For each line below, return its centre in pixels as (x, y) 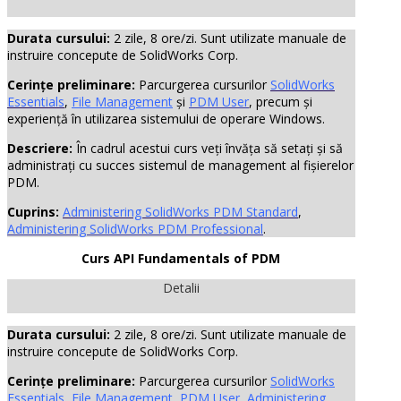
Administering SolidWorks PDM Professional (135, 229)
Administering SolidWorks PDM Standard (180, 212)
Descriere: (40, 148)
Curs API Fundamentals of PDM (181, 258)
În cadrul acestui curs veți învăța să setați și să (208, 148)
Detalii (181, 288)
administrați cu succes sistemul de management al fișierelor (180, 165)
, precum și (281, 102)
